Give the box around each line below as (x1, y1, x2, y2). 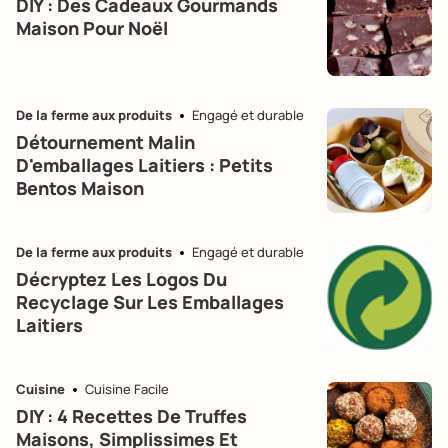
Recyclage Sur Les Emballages (16, 289, 284, 314)
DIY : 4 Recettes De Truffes (16, 403, 247, 428)
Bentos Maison (16, 175, 144, 200)
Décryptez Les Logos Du (16, 266, 227, 291)
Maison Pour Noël (16, 15, 168, 40)
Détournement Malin (16, 129, 195, 154)
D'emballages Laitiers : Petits (16, 152, 273, 177)
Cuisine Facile (85, 379, 169, 398)
